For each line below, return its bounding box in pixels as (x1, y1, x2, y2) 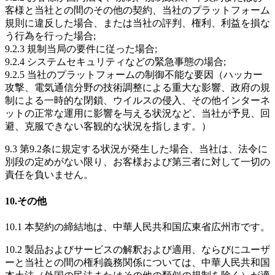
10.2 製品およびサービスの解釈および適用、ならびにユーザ (5, 244, 270, 255)
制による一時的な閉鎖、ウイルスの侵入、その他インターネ (5, 95, 270, 106)
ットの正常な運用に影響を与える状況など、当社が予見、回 (5, 108, 270, 119)
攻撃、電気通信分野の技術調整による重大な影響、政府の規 (5, 82, 270, 93)
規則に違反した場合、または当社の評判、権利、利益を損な (5, 18, 270, 29)
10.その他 (5, 195, 47, 206)
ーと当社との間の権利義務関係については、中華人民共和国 (5, 257, 270, 268)
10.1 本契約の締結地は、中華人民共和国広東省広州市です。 (5, 222, 270, 232)
